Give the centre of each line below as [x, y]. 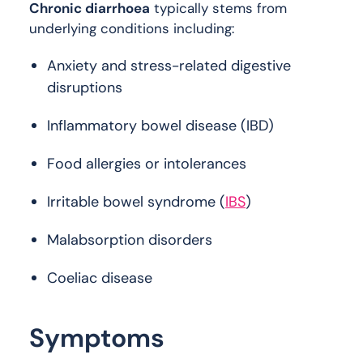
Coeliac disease [100, 278]
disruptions [85, 87]
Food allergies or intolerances [147, 163]
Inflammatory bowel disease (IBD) [160, 125]
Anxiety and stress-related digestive [169, 65]
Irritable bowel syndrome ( [136, 201]
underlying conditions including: [132, 28]
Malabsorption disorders [130, 239]
